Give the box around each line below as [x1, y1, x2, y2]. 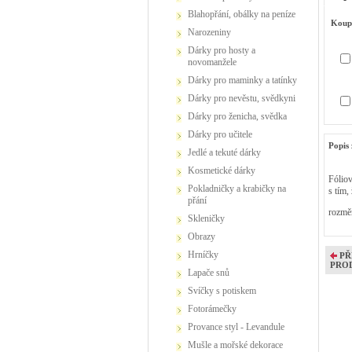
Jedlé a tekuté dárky [192, 147, 261, 158]
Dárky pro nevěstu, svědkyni [195, 93, 295, 104]
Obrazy [195, 231, 215, 242]
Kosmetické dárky [195, 165, 255, 176]
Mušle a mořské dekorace [196, 339, 283, 350]
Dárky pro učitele [195, 129, 252, 140]
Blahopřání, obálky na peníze [194, 9, 295, 20]
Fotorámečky [193, 303, 236, 314]
